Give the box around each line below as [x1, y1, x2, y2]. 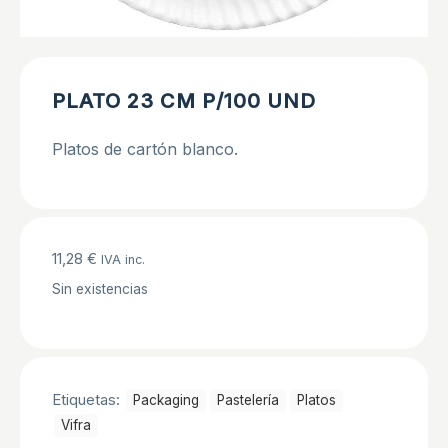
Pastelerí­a [217, 392, 279, 409]
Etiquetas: [52, 390, 124, 410]
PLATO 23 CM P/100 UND [52, 89, 316, 114]
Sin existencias [52, 281, 148, 298]
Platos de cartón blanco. [52, 139, 238, 160]
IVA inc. [101, 252, 145, 268]
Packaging [133, 392, 199, 409]
